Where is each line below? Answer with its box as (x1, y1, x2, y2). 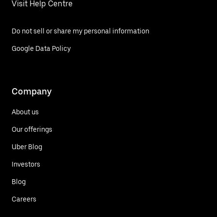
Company (12, 86, 52, 96)
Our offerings (12, 125, 52, 133)
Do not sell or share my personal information (12, 27, 149, 35)
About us (12, 108, 39, 116)
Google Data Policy (12, 45, 71, 52)
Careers (12, 195, 36, 203)
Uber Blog (12, 142, 42, 151)
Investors (12, 160, 40, 168)
